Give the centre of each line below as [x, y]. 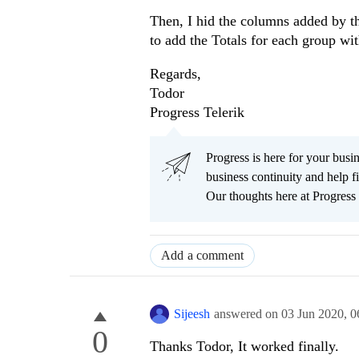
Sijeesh [192, 314]
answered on [248, 314]
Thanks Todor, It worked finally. [244, 347]
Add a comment [203, 256]
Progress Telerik [197, 113]
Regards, [175, 74]
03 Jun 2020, [316, 314]
